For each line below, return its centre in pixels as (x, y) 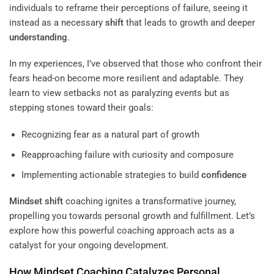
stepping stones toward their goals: (81, 108)
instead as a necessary (57, 22)
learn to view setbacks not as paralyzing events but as (119, 93)
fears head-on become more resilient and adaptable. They (126, 79)
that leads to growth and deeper (189, 22)
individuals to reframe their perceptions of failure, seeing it (128, 8)
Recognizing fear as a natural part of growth (110, 134)
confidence (224, 175)
